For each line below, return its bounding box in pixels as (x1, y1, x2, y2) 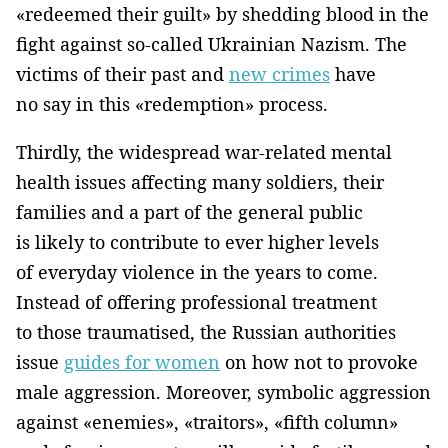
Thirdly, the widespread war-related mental (16, 140, 392, 165)
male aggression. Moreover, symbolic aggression (16, 380, 431, 405)
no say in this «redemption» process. (16, 92, 328, 117)
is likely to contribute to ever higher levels (16, 230, 379, 255)
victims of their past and (16, 62, 229, 87)
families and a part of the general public (16, 200, 363, 225)
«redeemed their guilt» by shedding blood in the (16, 2, 429, 27)
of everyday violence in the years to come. (16, 260, 378, 285)
